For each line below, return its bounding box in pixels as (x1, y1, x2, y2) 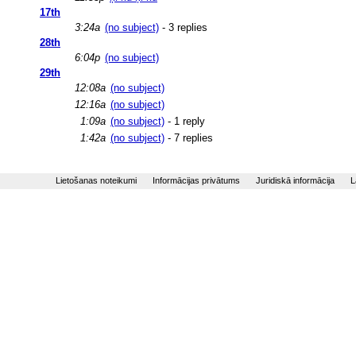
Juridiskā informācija (256, 175, 335, 185)
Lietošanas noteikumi (56, 175, 137, 185)
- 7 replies (164, 131, 213, 144)
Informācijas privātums (153, 175, 240, 185)
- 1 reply (164, 114, 205, 127)
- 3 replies (159, 21, 207, 33)
